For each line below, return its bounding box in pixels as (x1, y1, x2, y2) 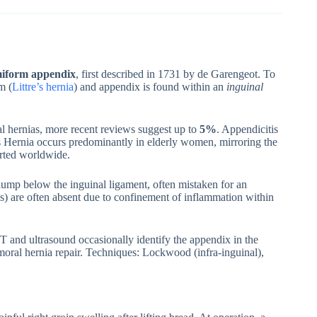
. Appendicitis (217, 122, 278, 135)
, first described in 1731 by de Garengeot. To (76, 67, 275, 80)
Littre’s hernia (12, 80, 74, 93)
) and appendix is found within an (74, 80, 226, 93)
